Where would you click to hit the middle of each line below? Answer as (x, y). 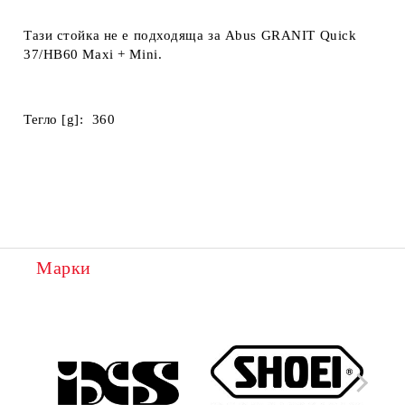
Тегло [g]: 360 (70, 119)
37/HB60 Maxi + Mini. (93, 54)
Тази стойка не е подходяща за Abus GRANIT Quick (190, 35)
